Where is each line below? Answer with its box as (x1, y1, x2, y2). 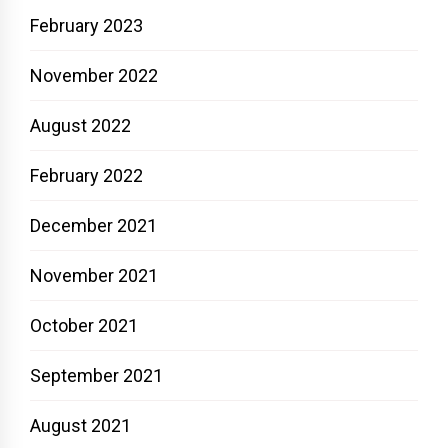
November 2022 (30, 64, 158, 86)
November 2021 (30, 264, 158, 286)
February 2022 (30, 164, 143, 186)
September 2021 (30, 364, 163, 386)
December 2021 (30, 214, 157, 236)
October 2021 (30, 314, 138, 336)
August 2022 (30, 114, 131, 136)
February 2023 (30, 14, 143, 36)
